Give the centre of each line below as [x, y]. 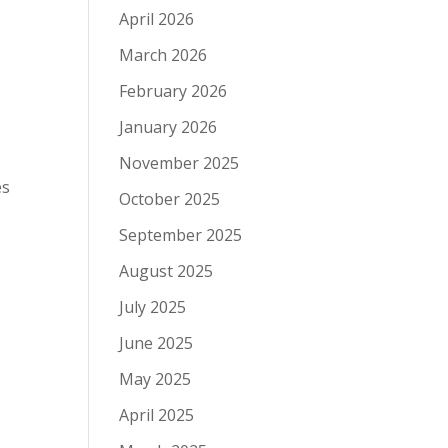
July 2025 [153, 307]
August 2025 [166, 271]
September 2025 [181, 235]
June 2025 [156, 343]
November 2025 [179, 163]
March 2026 [163, 55]
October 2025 [170, 199]
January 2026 [168, 127]
